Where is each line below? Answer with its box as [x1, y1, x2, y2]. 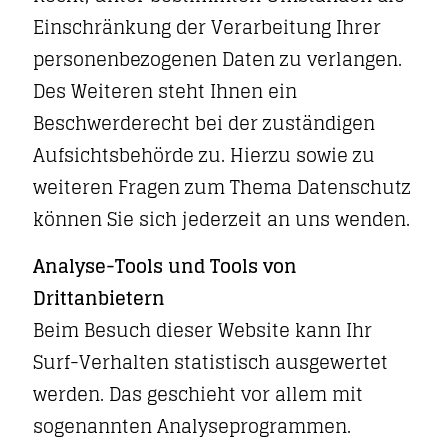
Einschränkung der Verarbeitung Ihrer [33, 11, 381, 43]
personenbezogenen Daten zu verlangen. [33, 43, 402, 75]
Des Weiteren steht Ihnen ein [33, 75, 297, 107]
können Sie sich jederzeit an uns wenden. [33, 203, 410, 235]
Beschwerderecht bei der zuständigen [33, 107, 375, 139]
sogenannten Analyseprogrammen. [33, 410, 351, 442]
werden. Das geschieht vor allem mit [33, 378, 363, 410]
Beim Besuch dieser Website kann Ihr [33, 314, 372, 346]
